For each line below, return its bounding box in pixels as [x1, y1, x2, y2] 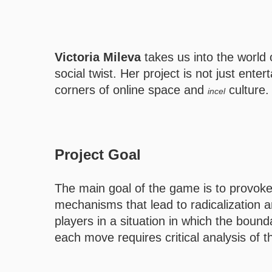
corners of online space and [55, 83, 208, 97]
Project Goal [55, 146, 141, 163]
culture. [225, 83, 269, 97]
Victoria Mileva [55, 50, 141, 64]
